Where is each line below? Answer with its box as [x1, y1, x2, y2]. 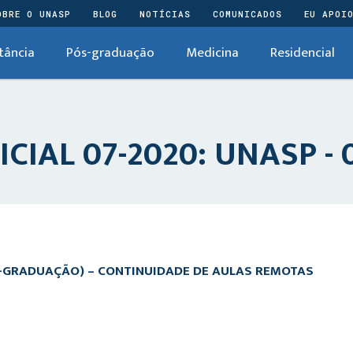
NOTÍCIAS [139, 7, 191, 20]
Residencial [270, 42, 335, 64]
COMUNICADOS [213, 7, 282, 20]
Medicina [186, 42, 239, 64]
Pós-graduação [66, 42, 154, 64]
